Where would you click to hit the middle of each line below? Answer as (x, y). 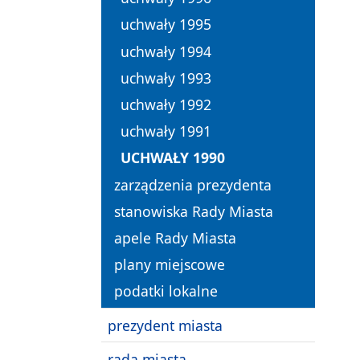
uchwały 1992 (166, 105)
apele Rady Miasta (175, 237)
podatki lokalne (166, 291)
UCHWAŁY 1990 (173, 158)
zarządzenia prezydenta (193, 184)
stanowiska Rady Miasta (194, 211)
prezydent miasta (165, 325)
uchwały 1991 (166, 131)
